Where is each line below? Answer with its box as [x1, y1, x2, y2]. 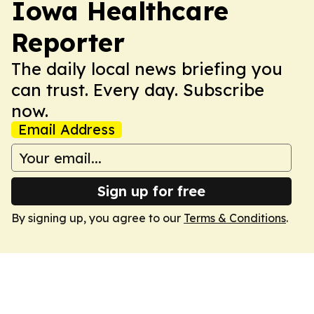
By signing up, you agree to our [11, 211, 184, 225]
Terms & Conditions [184, 211, 286, 225]
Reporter [11, 27, 125, 58]
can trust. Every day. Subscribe [11, 79, 264, 100]
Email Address [18, 121, 115, 138]
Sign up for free [97, 182, 205, 200]
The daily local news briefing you [11, 58, 282, 79]
